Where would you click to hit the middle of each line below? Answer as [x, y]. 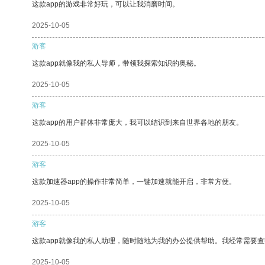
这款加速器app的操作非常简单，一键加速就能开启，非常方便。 [134, 181]
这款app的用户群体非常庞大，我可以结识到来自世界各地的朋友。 [138, 122]
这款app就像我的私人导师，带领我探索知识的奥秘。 [116, 63]
